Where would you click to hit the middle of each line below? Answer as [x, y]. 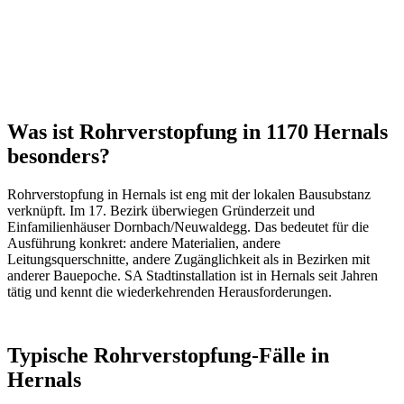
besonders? [59, 156]
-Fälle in [290, 356]
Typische [50, 356]
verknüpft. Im [48, 211]
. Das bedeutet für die [308, 227]
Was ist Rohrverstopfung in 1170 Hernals [197, 132]
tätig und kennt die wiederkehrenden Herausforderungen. [170, 292]
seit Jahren [346, 276]
